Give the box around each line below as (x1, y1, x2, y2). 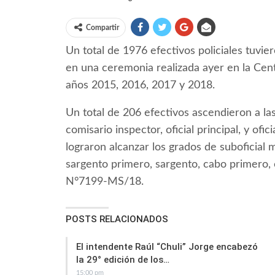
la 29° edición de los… (76, 254, 169, 266)
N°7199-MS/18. (66, 176, 144, 188)
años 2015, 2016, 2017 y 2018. (66, 80, 215, 91)
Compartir (86, 24, 119, 32)
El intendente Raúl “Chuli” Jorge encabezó (76, 241, 258, 253)
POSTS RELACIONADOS (66, 214, 168, 225)
